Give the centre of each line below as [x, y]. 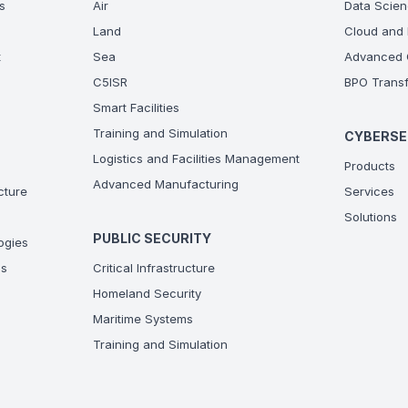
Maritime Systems [143, 319]
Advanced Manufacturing [166, 184]
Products [369, 166]
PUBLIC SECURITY [153, 238]
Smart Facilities [137, 107]
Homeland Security [148, 293]
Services [369, 191]
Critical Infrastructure [154, 268]
